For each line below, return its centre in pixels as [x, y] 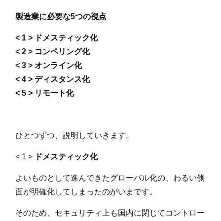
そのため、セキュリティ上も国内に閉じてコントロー [110, 213]
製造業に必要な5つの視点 [61, 17]
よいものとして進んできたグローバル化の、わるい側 [110, 178]
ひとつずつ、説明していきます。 [75, 136]
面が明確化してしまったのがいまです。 [87, 192]
